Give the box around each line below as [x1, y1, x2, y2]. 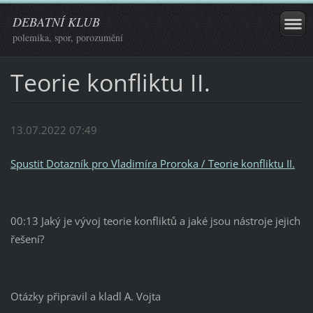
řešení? [10, 232, 44, 247]
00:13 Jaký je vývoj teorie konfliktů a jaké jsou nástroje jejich [10, 214, 300, 228]
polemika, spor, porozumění [13, 31, 123, 44]
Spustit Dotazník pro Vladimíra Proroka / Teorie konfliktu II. [10, 156, 295, 171]
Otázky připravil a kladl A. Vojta [10, 289, 161, 304]
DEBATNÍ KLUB [13, 13, 100, 30]
